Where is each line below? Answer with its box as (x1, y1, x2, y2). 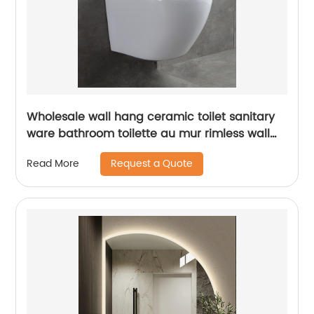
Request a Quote (111, 155, 193, 172)
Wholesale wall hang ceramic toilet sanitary (27, 107, 275, 126)
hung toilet (27, 141, 88, 160)
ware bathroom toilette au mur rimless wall (27, 124, 271, 143)
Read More (27, 156, 80, 172)
